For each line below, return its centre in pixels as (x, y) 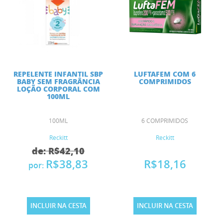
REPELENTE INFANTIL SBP (58, 74)
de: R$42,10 (58, 151)
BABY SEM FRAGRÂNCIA (58, 81)
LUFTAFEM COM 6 (165, 74)
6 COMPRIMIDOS (165, 121)
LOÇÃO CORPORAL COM (58, 89)
